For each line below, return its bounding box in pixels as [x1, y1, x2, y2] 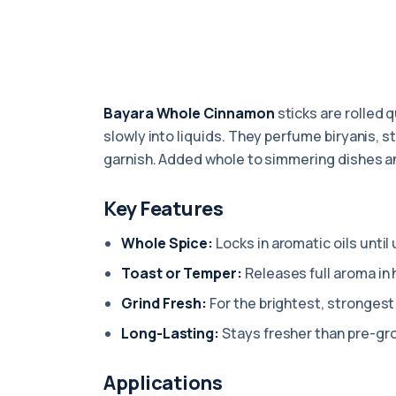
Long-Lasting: [121, 324, 220, 343]
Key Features [103, 195, 224, 222]
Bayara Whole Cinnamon [103, 103, 275, 123]
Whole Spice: [121, 233, 214, 253]
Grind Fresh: [121, 293, 208, 313]
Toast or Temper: [121, 263, 242, 283]
